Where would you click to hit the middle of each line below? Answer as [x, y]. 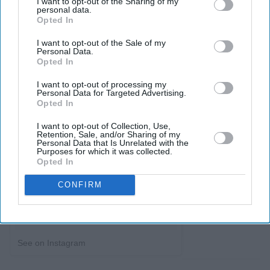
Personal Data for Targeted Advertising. [111, 93]
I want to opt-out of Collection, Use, [104, 126]
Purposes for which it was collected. [105, 151]
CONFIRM [80, 185]
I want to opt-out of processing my [102, 84]
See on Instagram [52, 243]
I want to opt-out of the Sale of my [101, 42]
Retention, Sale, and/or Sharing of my [108, 134]
